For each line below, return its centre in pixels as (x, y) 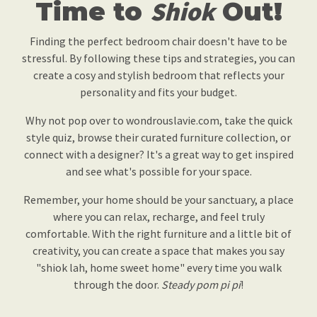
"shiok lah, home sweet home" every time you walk (158, 268)
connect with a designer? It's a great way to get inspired (158, 155)
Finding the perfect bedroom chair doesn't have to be (158, 41)
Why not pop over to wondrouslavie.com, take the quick (158, 121)
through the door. (117, 285)
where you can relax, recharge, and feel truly (158, 217)
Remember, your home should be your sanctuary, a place (158, 200)
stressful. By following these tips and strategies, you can (158, 58)
